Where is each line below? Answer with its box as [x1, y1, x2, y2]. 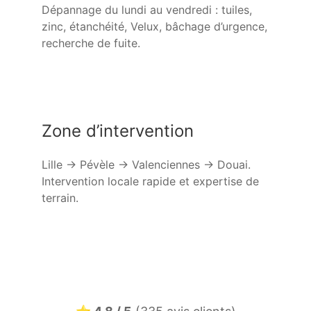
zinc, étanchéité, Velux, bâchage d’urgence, [42, 19, 267, 34]
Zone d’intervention [42, 121, 194, 142]
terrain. [42, 191, 78, 205]
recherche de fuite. [42, 36, 140, 51]
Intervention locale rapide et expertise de [42, 174, 259, 189]
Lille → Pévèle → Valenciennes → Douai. [42, 158, 251, 172]
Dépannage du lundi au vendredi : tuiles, [42, 3, 252, 17]
